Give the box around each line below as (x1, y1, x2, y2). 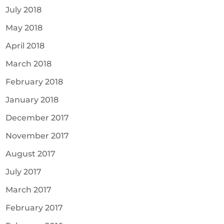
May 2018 (5, 23, 43, 33)
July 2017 (5, 167, 42, 177)
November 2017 (5, 131, 69, 141)
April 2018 (5, 41, 45, 51)
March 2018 (5, 59, 52, 69)
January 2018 (5, 95, 59, 105)
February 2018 (5, 77, 63, 87)
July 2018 (5, 5, 42, 15)
